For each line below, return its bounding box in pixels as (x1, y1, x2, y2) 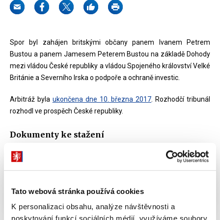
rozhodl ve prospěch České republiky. (10, 107, 123, 115)
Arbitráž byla (10, 95, 53, 103)
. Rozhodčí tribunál (151, 95, 210, 103)
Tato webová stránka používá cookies (11, 187, 144, 195)
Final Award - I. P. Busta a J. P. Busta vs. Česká (29, 170, 189, 179)
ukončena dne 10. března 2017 (52, 95, 152, 103)
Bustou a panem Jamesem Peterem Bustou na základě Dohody (10, 50, 210, 58)
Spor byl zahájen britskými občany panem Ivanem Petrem (10, 38, 210, 46)
